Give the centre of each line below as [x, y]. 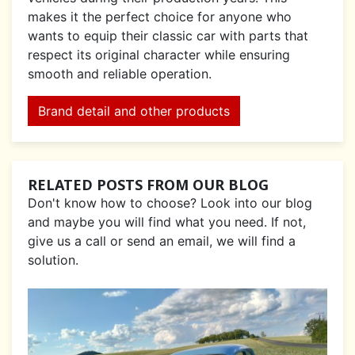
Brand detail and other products [134, 111]
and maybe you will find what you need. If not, [167, 222]
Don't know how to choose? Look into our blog [170, 203]
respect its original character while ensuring [159, 55]
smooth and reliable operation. [120, 74]
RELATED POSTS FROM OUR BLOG [148, 185]
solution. [53, 260]
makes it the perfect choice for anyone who [160, 17]
